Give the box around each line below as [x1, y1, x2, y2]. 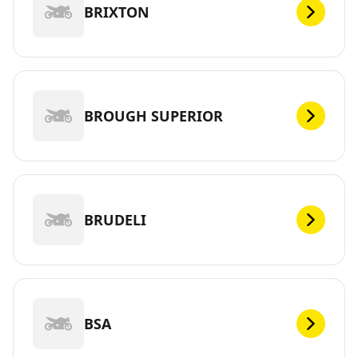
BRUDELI [84, 209, 146, 229]
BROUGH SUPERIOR [84, 105, 223, 125]
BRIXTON [84, 2, 149, 22]
